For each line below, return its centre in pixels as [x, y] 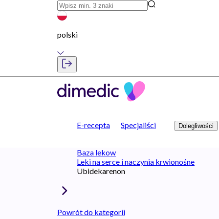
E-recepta [93, 125]
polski [67, 34]
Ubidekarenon [101, 171]
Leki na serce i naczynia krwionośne [136, 162]
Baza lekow [96, 152]
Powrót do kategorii [91, 212]
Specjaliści [138, 125]
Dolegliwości [196, 126]
